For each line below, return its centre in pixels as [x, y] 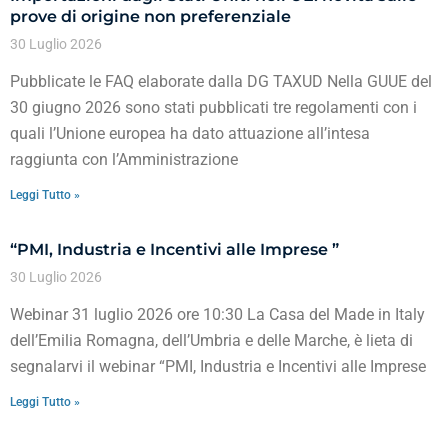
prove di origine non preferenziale [150, 16]
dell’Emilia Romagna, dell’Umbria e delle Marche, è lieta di [211, 340]
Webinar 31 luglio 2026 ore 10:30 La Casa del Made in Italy [217, 314]
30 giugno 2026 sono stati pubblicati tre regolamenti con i [213, 107]
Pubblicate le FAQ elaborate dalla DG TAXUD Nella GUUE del [221, 81]
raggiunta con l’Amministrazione [124, 159]
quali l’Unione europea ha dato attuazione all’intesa [190, 133]
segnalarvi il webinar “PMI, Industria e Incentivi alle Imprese [218, 366]
